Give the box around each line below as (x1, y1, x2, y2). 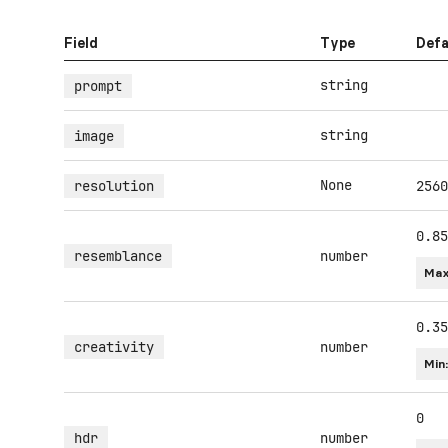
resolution (74, 177, 154, 195)
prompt (74, 77, 122, 95)
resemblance (74, 247, 162, 265)
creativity (74, 338, 154, 356)
